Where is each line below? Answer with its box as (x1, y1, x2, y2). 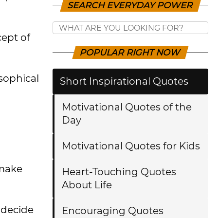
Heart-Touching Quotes (62, 166, 176, 178)
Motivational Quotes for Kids (62, 140, 200, 152)
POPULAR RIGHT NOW (79, 47, 182, 57)
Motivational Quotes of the (62, 101, 192, 113)
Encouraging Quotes (62, 205, 163, 217)
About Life (62, 179, 112, 191)
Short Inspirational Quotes (60, 75, 188, 87)
